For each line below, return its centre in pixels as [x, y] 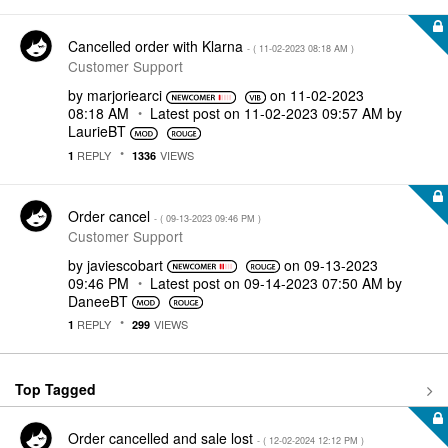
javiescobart [125, 264]
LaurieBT [97, 131]
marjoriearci [124, 95]
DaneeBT [98, 300]
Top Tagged [55, 388]
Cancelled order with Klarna [157, 46]
